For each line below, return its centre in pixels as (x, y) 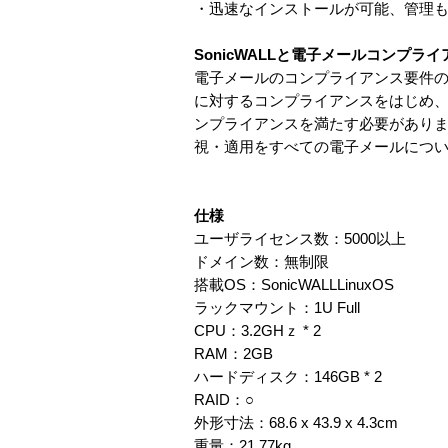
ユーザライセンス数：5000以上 (300, 238)
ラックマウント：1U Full (277, 307)
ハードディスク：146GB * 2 (288, 376)
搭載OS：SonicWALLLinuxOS (294, 284)
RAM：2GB (233, 353)
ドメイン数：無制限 (261, 261)
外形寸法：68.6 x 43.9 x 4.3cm (296, 422)
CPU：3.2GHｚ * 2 (257, 330)
